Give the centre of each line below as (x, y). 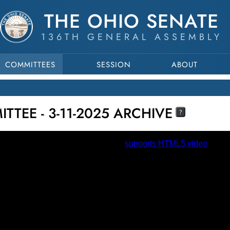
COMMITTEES (30, 65)
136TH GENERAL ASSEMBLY (131, 37)
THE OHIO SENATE (131, 21)
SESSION (113, 65)
